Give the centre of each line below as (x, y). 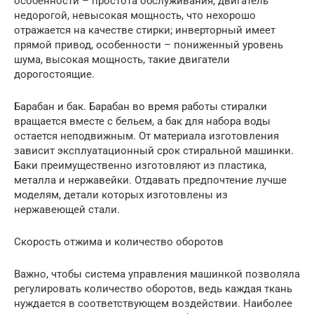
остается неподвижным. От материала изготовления (146, 136)
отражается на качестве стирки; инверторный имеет (145, 30)
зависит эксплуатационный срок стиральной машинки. (154, 150)
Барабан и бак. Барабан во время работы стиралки (141, 106)
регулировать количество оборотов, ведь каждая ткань (153, 288)
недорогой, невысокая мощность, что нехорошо (135, 15)
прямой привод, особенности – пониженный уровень (149, 45)
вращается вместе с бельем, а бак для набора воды (142, 121)
